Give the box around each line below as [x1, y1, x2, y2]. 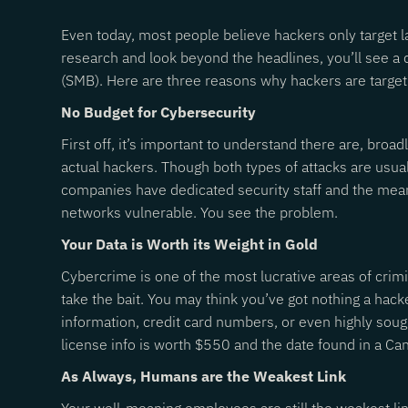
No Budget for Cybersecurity [61, 103, 257, 121]
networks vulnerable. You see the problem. [61, 203, 339, 221]
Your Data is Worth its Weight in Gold [61, 235, 319, 253]
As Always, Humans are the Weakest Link [61, 367, 347, 385]
